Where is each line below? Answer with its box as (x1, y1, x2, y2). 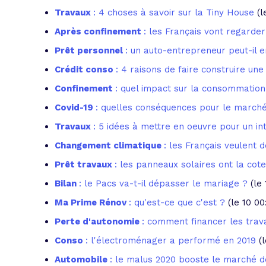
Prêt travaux (55, 159, 115, 170)
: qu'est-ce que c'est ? (129, 197, 225, 208)
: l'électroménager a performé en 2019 (85, 235, 256, 246)
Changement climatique (55, 140, 164, 151)
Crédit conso (55, 64, 116, 75)
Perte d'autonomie (55, 216, 142, 227)
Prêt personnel (55, 45, 125, 56)
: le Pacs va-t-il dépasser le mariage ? (79, 178, 248, 189)
